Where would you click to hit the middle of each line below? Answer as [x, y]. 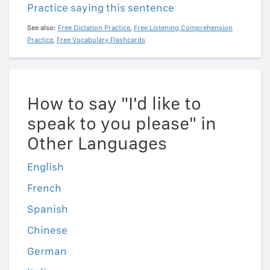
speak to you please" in [122, 123]
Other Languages [97, 143]
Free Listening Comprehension [183, 28]
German [47, 251]
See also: [42, 28]
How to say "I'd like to [114, 103]
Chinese [47, 230]
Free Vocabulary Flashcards [101, 40]
